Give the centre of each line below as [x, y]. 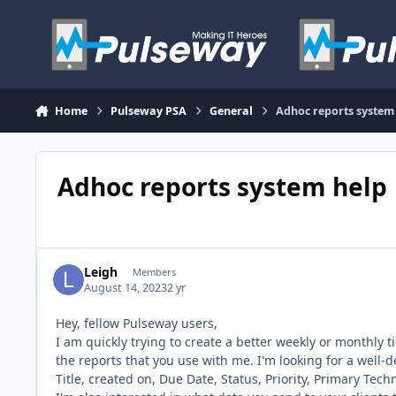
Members [154, 271]
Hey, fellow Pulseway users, [137, 324]
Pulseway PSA [149, 110]
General [232, 110]
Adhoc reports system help [222, 186]
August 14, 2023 [126, 288]
